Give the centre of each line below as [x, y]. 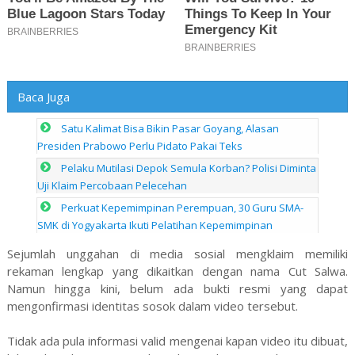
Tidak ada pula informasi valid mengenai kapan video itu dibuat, [177, 341]
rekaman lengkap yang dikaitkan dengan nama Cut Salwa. [177, 271]
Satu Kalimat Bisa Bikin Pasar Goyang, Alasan [170, 129]
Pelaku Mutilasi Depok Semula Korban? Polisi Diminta [189, 168]
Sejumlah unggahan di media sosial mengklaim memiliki [177, 254]
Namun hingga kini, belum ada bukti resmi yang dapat [177, 289]
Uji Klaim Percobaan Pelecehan [113, 186]
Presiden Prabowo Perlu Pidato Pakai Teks [140, 146]
